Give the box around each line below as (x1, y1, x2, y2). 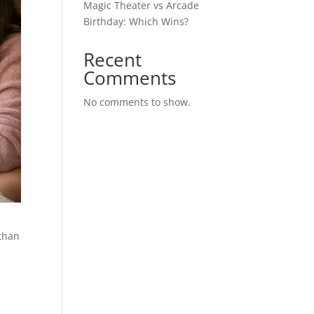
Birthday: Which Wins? (83, 15, 189, 28)
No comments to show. (83, 95, 191, 109)
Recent (83, 47, 142, 72)
